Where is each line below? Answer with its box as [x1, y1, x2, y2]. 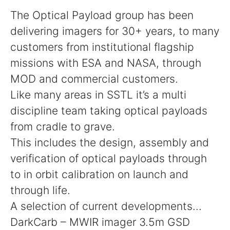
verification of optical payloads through [10, 152, 207, 165]
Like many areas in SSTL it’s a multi [10, 88, 186, 101]
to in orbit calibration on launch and [10, 168, 188, 181]
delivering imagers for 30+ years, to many [10, 25, 219, 37]
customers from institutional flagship [10, 41, 194, 53]
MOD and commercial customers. [10, 72, 178, 85]
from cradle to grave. [10, 120, 115, 133]
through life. [10, 184, 70, 197]
